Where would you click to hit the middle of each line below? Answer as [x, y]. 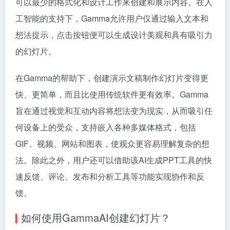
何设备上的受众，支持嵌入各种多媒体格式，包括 [106, 127]
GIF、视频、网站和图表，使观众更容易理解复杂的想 [112, 143]
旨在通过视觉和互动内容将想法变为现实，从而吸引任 [114, 111]
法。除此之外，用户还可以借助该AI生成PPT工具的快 [114, 160]
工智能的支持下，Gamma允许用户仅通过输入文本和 [112, 18]
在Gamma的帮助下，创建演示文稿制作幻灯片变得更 [112, 78]
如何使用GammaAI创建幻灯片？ [96, 217]
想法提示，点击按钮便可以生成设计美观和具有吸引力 [114, 35]
